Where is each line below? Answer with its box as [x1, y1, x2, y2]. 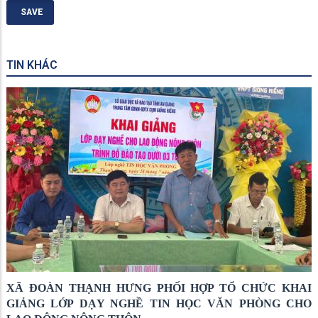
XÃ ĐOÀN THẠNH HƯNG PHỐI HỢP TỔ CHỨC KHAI [6, 281, 312, 294]
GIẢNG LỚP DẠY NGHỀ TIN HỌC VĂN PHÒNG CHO [6, 297, 312, 309]
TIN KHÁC [6, 57, 57, 72]
